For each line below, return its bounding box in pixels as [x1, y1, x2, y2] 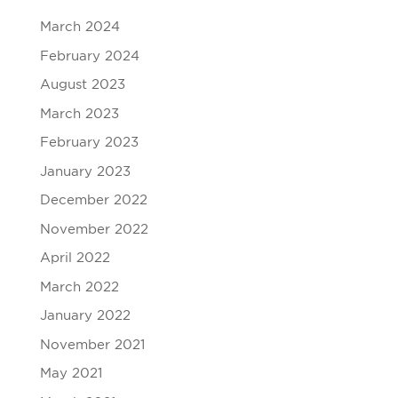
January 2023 [39, 164, 131, 179]
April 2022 [39, 251, 110, 265]
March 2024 [39, 20, 120, 34]
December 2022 [39, 194, 147, 207]
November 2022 [39, 222, 148, 236]
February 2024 [39, 49, 139, 63]
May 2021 [39, 367, 102, 380]
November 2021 [39, 338, 145, 352]
